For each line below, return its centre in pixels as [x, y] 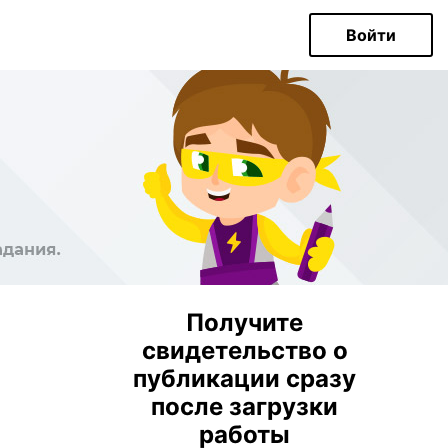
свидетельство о [244, 350]
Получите [245, 322]
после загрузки [245, 406]
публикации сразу [245, 378]
